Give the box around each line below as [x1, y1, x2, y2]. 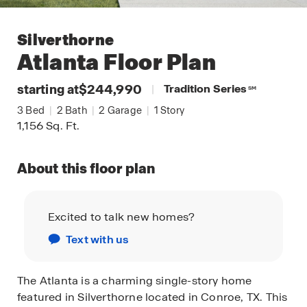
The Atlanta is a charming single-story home [17, 273, 252, 288]
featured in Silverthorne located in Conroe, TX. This [17, 290, 288, 304]
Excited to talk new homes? [48, 210, 195, 224]
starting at [17, 82, 79, 97]
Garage [105, 104, 143, 116]
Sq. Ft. [43, 119, 80, 133]
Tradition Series [163, 82, 247, 96]
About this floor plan [17, 160, 156, 177]
